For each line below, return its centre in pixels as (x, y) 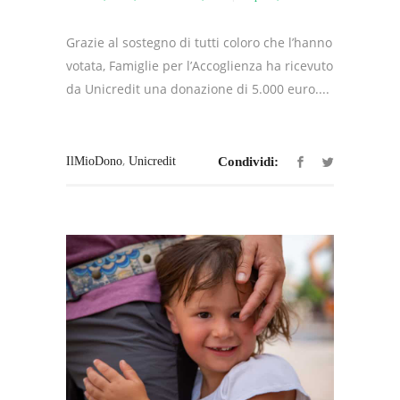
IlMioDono (94, 161)
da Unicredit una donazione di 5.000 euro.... (198, 88)
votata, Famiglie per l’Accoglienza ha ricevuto (200, 65)
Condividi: (248, 161)
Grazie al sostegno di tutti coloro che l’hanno (199, 42)
